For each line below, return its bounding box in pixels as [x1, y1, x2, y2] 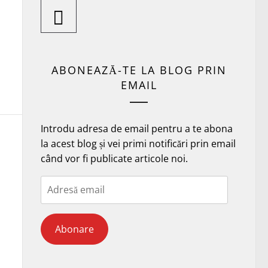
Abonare [55, 222, 95, 236]
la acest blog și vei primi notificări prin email [40, 137, 236, 150]
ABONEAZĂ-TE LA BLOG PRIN [51, 63, 227, 77]
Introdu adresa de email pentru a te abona [40, 122, 233, 135]
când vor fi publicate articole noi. [40, 152, 188, 165]
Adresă [39, 176, 72, 189]
